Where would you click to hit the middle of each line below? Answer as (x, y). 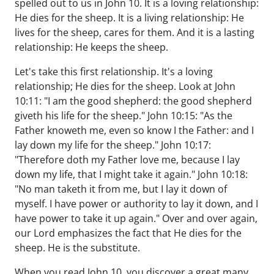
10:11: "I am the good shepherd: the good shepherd (133, 101)
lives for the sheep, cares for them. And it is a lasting (135, 32)
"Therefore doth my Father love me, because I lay (127, 160)
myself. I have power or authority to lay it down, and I (136, 204)
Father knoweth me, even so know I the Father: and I (134, 130)
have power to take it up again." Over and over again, (136, 218)
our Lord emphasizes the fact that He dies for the (128, 233)
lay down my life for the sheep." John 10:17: (113, 145)
